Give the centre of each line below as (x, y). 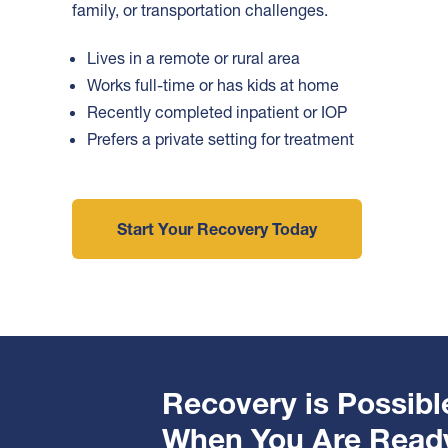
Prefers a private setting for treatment (220, 139)
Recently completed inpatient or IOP (217, 112)
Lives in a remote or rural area (193, 58)
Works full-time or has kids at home (213, 85)
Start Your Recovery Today (217, 229)
